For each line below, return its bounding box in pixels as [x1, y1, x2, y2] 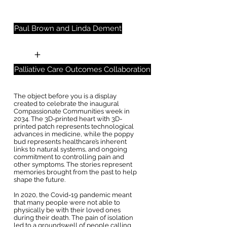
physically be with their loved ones [14, 206, 121, 214]
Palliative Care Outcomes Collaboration [14, 65, 150, 73]
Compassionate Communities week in [14, 107, 130, 115]
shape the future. [14, 176, 65, 183]
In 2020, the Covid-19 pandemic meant [14, 191, 132, 199]
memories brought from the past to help [14, 168, 137, 176]
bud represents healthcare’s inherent [14, 138, 127, 145]
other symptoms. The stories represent [14, 161, 132, 168]
